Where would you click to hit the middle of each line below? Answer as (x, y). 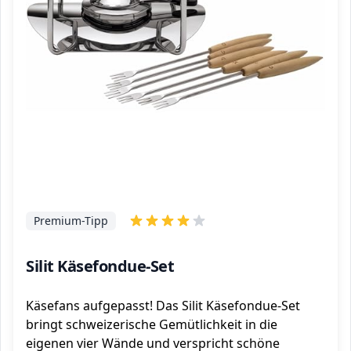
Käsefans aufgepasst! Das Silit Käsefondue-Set (163, 306)
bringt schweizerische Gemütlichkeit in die (152, 324)
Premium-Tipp (71, 221)
